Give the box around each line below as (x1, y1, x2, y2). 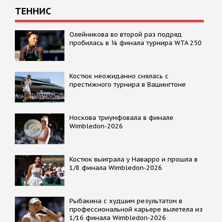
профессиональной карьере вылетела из (69, 205, 203, 214)
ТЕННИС (15, 5, 51, 17)
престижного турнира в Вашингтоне (69, 80, 186, 89)
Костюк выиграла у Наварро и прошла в (69, 155, 198, 164)
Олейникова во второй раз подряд (69, 30, 182, 39)
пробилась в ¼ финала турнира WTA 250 (69, 38, 202, 47)
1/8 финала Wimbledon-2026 (69, 163, 162, 172)
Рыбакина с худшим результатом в (69, 196, 182, 205)
